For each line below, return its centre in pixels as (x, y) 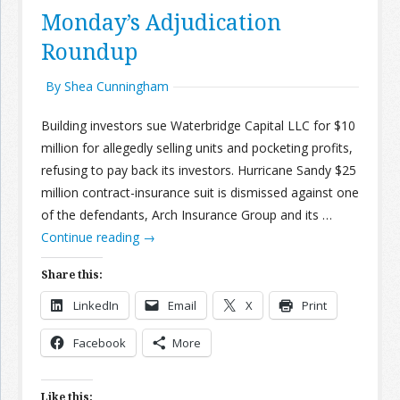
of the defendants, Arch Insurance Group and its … (187, 215)
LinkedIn (96, 305)
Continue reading (92, 237)
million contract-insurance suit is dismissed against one (200, 192)
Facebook (100, 343)
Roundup (89, 51)
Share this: (72, 275)
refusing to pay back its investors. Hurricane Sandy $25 (199, 170)
